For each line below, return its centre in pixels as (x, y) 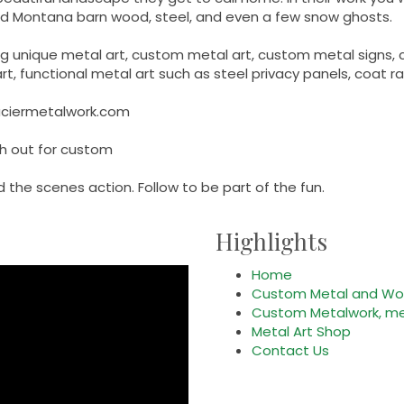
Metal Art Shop (301, 332)
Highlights (271, 242)
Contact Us (290, 351)
